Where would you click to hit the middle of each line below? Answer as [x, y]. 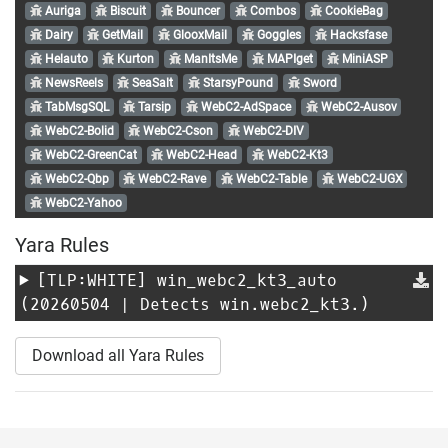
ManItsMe [208, 58]
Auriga [61, 10]
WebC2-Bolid [77, 130]
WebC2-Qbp [75, 178]
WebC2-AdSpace [244, 106]
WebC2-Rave [171, 178]
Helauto [64, 58]
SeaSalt [151, 82]
